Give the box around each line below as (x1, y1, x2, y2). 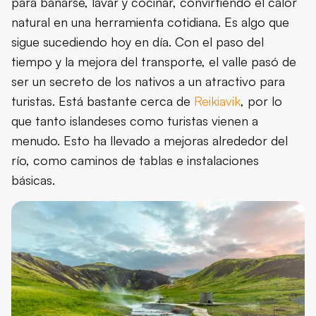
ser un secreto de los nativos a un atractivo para (11, 73, 285, 89)
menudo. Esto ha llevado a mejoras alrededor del (11, 132, 288, 148)
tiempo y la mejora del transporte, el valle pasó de (11, 53, 296, 69)
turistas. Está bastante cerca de (11, 92, 194, 109)
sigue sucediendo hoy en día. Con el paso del (11, 33, 264, 49)
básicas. (11, 171, 55, 188)
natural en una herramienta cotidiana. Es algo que (11, 13, 289, 30)
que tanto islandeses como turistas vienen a (11, 112, 258, 128)
